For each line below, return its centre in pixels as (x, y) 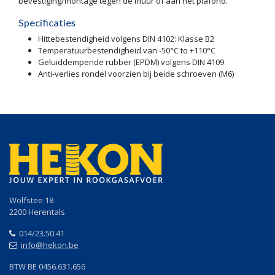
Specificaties (47, 23)
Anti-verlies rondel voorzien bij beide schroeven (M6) (136, 74)
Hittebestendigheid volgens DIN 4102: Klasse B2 (126, 39)
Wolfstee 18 (31, 200)
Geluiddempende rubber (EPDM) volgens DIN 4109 (131, 62)
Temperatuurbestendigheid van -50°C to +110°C (127, 51)
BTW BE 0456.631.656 (47, 266)
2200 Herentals (37, 211)
